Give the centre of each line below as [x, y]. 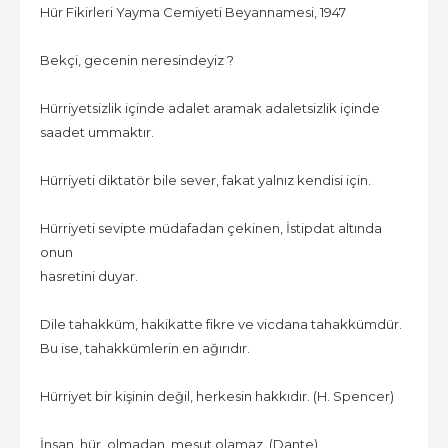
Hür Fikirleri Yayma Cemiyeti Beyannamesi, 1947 [194, 11]
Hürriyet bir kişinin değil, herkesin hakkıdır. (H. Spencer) [217, 395]
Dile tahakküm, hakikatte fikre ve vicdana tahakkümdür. [222, 323]
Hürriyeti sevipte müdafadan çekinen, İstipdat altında [211, 227]
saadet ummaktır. [97, 131]
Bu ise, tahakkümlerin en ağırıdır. [146, 347]
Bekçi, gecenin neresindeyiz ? [137, 59]
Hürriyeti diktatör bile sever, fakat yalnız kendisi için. [205, 179]
